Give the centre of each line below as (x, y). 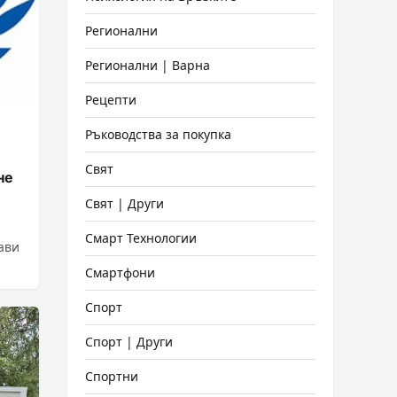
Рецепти (111, 100)
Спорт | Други (129, 342)
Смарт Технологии (141, 238)
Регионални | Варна (148, 65)
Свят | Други (125, 203)
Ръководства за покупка (158, 134)
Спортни (112, 376)
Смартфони (120, 272)
